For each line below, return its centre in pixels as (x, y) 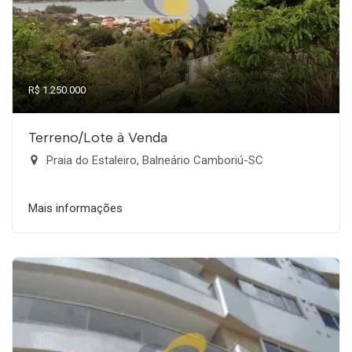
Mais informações (75, 208)
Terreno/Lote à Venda (98, 137)
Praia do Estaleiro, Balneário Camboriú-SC (153, 160)
